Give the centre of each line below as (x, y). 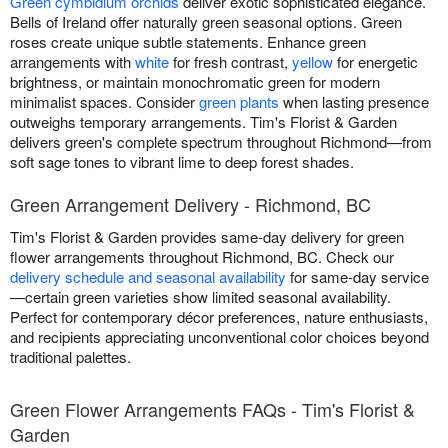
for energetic (375, 61)
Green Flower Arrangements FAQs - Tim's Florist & (212, 408)
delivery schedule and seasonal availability (148, 276)
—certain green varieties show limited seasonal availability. (200, 296)
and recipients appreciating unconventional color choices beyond (219, 336)
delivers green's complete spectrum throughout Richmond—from (221, 141)
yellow (312, 61)
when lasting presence (354, 101)
